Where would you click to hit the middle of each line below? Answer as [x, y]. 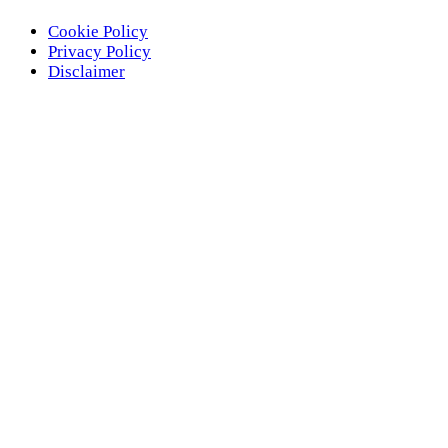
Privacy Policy [99, 51]
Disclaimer [86, 71]
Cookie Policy [98, 31]
